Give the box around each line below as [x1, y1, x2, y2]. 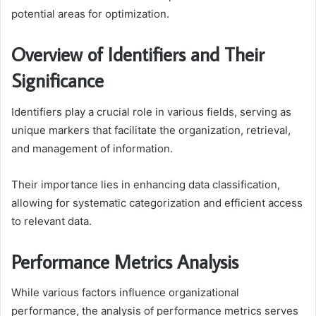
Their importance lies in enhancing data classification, [11, 177, 280, 191]
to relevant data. [11, 214, 92, 228]
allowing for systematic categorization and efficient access [11, 195, 303, 209]
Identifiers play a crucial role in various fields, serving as [11, 104, 291, 119]
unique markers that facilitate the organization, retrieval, [11, 123, 291, 137]
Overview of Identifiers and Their [11, 42, 265, 67]
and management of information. [11, 141, 173, 155]
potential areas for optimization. [11, 7, 169, 21]
